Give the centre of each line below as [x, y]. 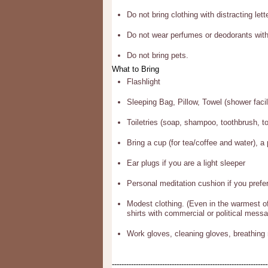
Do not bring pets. [158, 55]
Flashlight [144, 82]
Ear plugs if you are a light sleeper [186, 163]
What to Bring [135, 69]
